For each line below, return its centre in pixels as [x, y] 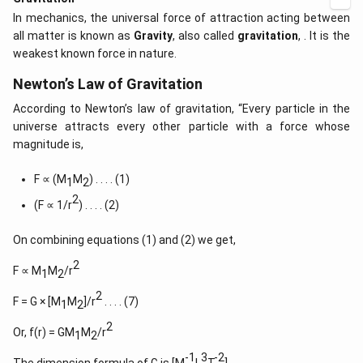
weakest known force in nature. [95, 53]
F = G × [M [37, 301]
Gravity [153, 36]
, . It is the [324, 36]
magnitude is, [48, 144]
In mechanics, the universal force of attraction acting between [181, 18]
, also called [205, 36]
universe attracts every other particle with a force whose [181, 126]
